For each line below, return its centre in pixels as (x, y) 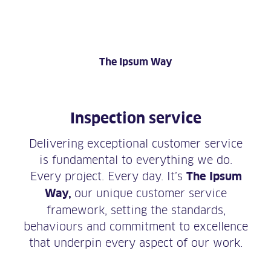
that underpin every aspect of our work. (136, 243)
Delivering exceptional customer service (136, 144)
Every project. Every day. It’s (108, 177)
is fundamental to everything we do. (136, 160)
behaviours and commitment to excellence (136, 227)
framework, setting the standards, (136, 211)
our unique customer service (151, 194)
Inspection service (136, 119)
